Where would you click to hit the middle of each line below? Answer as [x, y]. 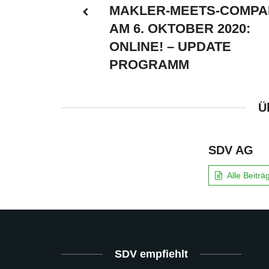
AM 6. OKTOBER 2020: [180, 28]
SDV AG [231, 150]
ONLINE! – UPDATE [170, 46]
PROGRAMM [149, 64]
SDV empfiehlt [151, 254]
